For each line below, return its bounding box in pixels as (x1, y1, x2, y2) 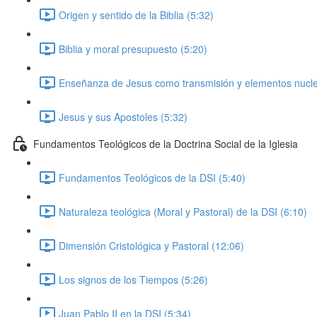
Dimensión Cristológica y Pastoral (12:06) (59, 238, 244, 253)
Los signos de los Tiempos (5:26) (59, 272, 208, 287)
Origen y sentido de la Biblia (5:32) (59, 7, 214, 22)
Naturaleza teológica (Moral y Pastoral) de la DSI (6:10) (59, 204, 307, 219)
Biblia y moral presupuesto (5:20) (59, 41, 207, 56)
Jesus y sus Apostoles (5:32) (59, 109, 188, 124)
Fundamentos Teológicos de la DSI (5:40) (59, 170, 246, 185)
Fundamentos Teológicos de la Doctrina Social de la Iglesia (33, 136, 298, 151)
